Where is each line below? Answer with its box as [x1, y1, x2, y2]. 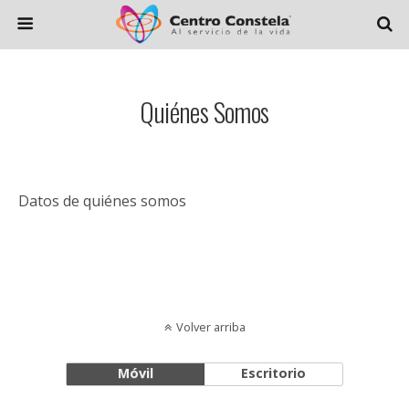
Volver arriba [175, 319, 246, 335]
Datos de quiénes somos [18, 191, 186, 211]
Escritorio [241, 364, 307, 382]
